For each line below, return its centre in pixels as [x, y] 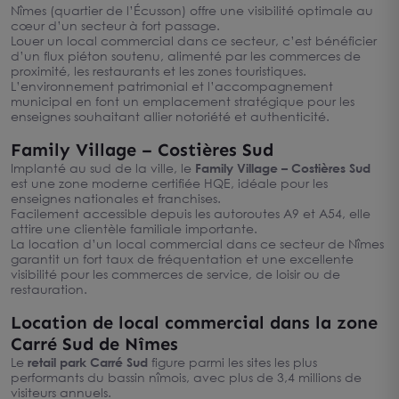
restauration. [49, 289]
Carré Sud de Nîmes [94, 344]
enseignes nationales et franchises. [116, 198]
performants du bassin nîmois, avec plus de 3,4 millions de [186, 377]
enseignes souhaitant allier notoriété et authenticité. [170, 116]
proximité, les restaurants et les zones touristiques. [159, 71]
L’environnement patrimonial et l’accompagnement [172, 86]
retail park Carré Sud [88, 362]
